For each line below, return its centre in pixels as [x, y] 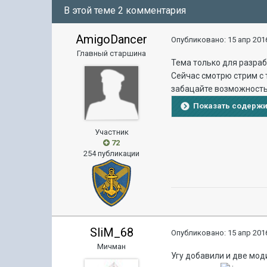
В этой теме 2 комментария [125, 10]
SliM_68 [111, 232]
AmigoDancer [112, 39]
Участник [111, 132]
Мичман [112, 246]
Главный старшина [112, 53]
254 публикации [112, 153]
